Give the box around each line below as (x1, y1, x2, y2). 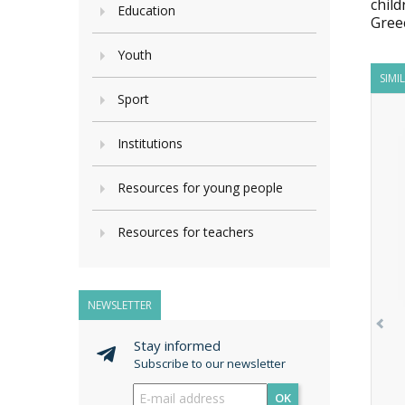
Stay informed (134, 336, 221, 354)
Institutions (118, 135, 183, 152)
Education (118, 2, 175, 19)
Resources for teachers (118, 223, 254, 240)
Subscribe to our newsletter (134, 355, 286, 372)
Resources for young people (118, 179, 283, 196)
